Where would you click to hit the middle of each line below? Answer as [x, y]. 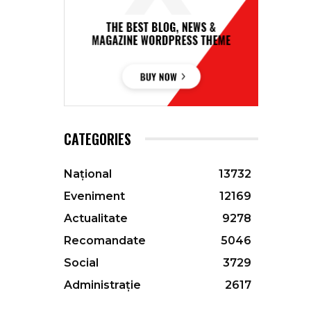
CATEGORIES [98, 139]
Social [81, 263]
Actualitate [96, 219]
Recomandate [105, 241]
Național [88, 174]
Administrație [102, 285]
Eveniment [94, 196]
